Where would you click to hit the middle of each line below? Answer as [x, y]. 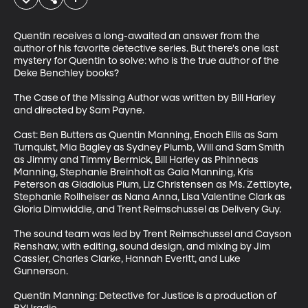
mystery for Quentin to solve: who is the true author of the [147, 61]
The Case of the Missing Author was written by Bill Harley [146, 98]
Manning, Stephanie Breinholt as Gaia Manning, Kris [135, 172]
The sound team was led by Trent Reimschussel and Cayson [154, 234]
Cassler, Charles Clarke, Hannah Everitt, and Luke [128, 259]
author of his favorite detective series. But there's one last [147, 48]
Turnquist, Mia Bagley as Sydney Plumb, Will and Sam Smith [150, 147]
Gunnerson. [41, 271]
